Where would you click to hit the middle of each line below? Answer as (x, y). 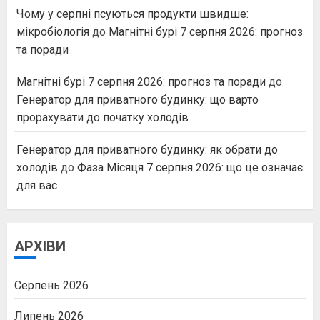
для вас (37, 186)
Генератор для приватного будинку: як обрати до (147, 150)
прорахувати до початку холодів (102, 118)
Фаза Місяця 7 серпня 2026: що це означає (190, 168)
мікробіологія (53, 32)
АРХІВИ (40, 247)
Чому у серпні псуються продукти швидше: (132, 14)
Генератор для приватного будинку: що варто (137, 100)
